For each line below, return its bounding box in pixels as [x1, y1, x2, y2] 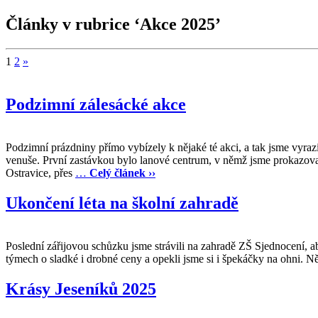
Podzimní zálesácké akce [6, 95, 186, 114]
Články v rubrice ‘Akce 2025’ [6, 15, 221, 34]
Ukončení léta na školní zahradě [6, 194, 238, 213]
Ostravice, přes [6, 167, 75, 180]
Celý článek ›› [89, 167, 155, 180]
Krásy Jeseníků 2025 [6, 279, 156, 298]
